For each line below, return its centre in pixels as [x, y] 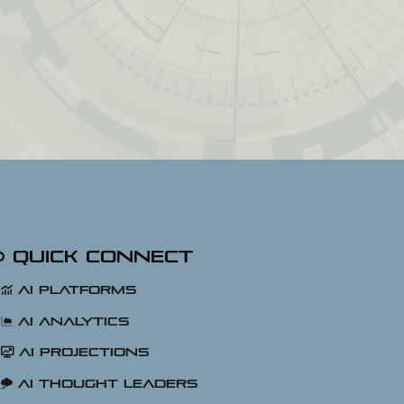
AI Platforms [74, 290]
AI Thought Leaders [105, 383]
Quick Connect [98, 257]
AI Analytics [70, 321]
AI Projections [81, 353]
